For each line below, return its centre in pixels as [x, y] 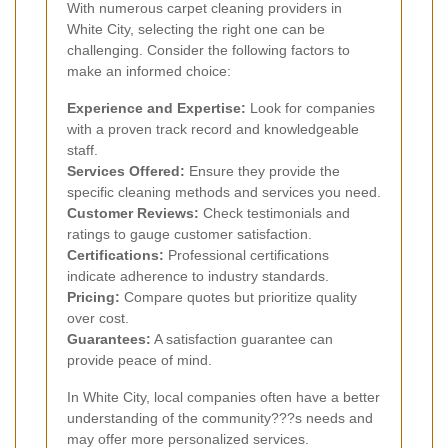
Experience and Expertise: [156, 108]
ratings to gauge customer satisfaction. [189, 234]
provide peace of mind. [139, 360]
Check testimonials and [274, 213]
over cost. [98, 318]
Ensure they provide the [262, 171]
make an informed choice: [149, 71]
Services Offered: [126, 171]
